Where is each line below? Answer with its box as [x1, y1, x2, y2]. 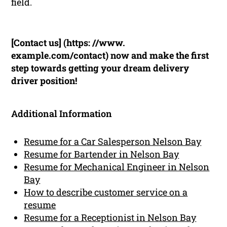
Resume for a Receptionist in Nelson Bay [24, 211, 197, 223]
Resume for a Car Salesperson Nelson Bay [24, 135, 202, 147]
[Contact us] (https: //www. [11, 36, 126, 49]
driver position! [11, 74, 78, 87]
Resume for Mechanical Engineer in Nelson [24, 160, 210, 173]
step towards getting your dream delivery [11, 61, 190, 74]
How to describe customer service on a [24, 185, 188, 198]
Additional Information [11, 107, 112, 120]
